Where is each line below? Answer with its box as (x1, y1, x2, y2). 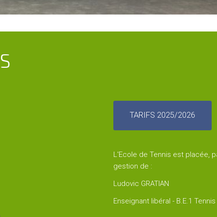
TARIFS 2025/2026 (130, 110, 195, 120)
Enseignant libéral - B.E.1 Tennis (113, 197, 216, 206)
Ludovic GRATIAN (113, 179, 169, 188)
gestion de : (113, 162, 152, 171)
